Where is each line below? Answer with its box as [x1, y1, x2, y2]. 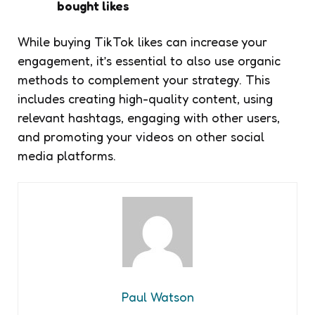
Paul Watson [121, 289, 194, 305]
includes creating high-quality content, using [18, 91, 273, 107]
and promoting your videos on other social [18, 129, 264, 145]
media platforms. [18, 148, 116, 164]
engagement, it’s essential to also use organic [18, 53, 281, 69]
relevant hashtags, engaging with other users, [18, 110, 280, 126]
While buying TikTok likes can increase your [18, 34, 267, 50]
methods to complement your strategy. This [18, 72, 270, 88]
